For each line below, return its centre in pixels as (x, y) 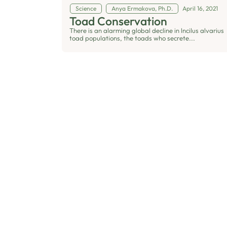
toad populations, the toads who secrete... (132, 38)
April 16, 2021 (200, 8)
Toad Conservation (118, 21)
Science (86, 8)
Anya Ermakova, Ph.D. (142, 8)
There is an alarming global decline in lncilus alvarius (147, 30)
